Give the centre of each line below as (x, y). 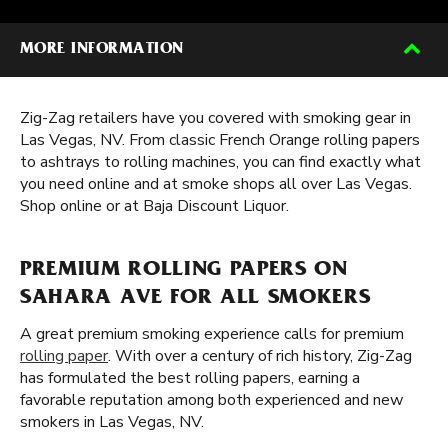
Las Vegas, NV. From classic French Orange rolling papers (220, 140)
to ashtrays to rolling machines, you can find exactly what (220, 162)
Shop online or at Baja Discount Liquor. (154, 206)
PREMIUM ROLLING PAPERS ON (184, 271)
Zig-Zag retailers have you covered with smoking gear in (215, 118)
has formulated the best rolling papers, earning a (190, 378)
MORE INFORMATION (102, 50)
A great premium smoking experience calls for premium (212, 334)
